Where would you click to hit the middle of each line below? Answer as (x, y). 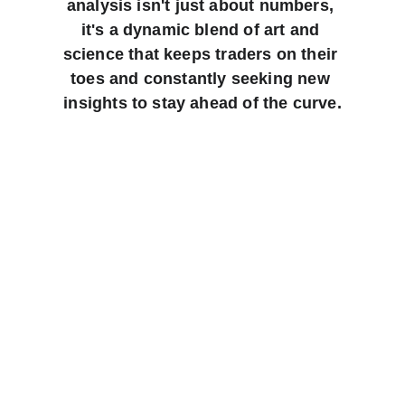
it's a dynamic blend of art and (202, 30)
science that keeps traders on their (202, 54)
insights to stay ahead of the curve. (202, 103)
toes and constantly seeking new (202, 79)
